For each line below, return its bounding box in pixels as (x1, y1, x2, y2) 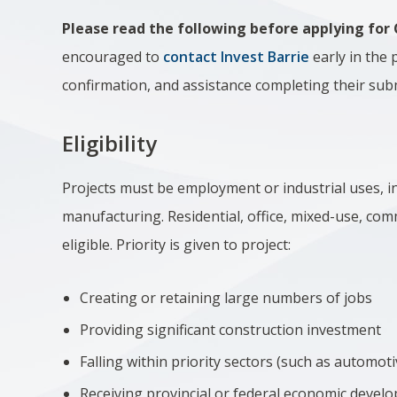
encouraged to (62, 47, 164, 66)
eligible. (62, 235, 117, 254)
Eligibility (62, 128, 158, 158)
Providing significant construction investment (80, 320, 382, 339)
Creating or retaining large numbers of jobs (80, 288, 373, 307)
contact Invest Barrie (163, 47, 310, 66)
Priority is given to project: (116, 235, 295, 254)
